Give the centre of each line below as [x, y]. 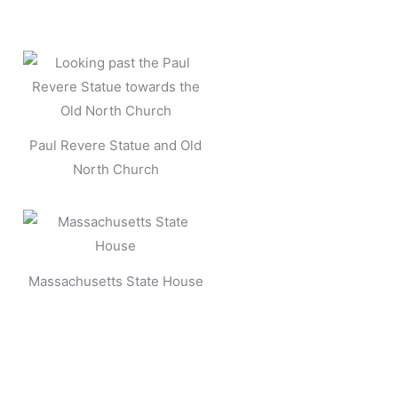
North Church [115, 170]
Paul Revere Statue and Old [115, 146]
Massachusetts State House [115, 281]
